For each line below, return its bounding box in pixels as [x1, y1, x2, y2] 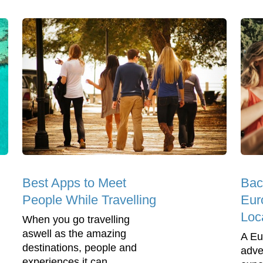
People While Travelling [22, 192, 156, 207]
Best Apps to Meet [22, 175, 126, 190]
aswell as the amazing [22, 227, 126, 240]
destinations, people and [22, 241, 137, 254]
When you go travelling [22, 213, 130, 225]
